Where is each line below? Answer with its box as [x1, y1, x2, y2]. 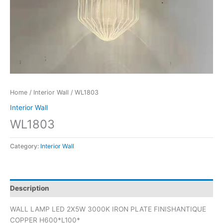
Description [10, 184, 49, 192]
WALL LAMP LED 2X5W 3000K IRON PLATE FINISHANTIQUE [10, 205, 206, 214]
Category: [10, 142, 40, 150]
